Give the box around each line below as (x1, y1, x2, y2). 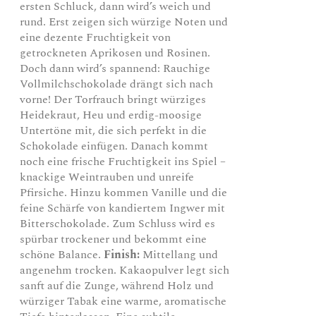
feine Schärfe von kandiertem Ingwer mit (20, 199, 226, 217)
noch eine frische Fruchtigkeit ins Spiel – (20, 152, 226, 170)
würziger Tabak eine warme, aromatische (20, 292, 227, 310)
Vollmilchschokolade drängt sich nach (20, 75, 214, 92)
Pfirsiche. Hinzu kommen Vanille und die (20, 183, 228, 201)
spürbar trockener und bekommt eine (20, 230, 207, 248)
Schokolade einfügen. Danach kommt (20, 137, 209, 154)
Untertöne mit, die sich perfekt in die (20, 121, 207, 139)
